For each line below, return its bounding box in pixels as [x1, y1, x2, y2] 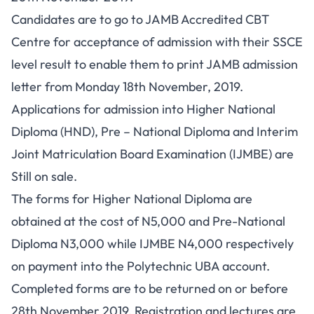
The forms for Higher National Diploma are [11, 191, 252, 207]
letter [11, 78, 42, 95]
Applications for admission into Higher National [11, 101, 275, 117]
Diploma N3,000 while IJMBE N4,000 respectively [11, 235, 294, 252]
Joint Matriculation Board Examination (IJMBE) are [11, 146, 294, 162]
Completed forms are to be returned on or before [11, 280, 288, 296]
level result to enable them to [11, 56, 177, 72]
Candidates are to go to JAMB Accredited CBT [11, 11, 269, 27]
